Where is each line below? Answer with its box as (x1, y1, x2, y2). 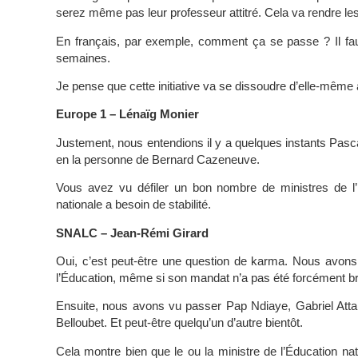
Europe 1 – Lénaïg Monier (56, 107, 199, 121)
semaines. (56, 50, 110, 65)
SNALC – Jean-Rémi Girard (56, 225, 209, 240)
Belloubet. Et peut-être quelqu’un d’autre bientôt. (56, 316, 303, 330)
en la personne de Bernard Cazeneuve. (56, 152, 260, 166)
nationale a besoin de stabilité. (56, 197, 211, 212)
